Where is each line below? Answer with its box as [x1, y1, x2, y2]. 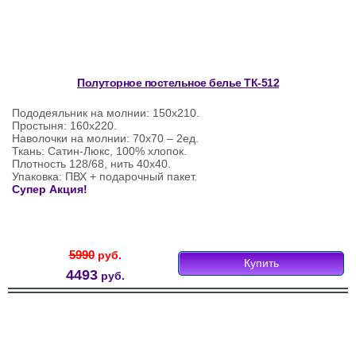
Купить [243, 257, 279, 270]
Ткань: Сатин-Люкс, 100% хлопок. [12, 145, 187, 158]
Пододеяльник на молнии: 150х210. [12, 106, 199, 120]
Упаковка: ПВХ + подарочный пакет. [12, 170, 197, 184]
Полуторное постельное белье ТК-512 [77, 76, 279, 90]
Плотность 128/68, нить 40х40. [12, 157, 171, 171]
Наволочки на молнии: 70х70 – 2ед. [12, 132, 199, 145]
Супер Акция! [12, 183, 87, 196]
